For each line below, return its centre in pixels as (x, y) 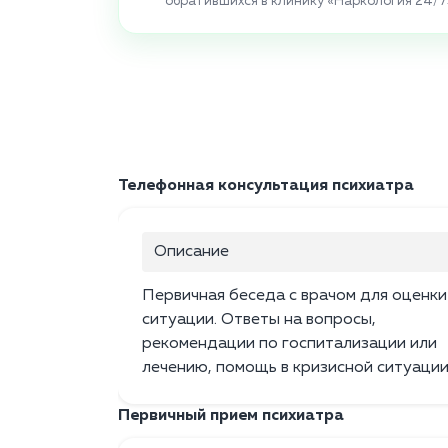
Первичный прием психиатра (231, 416)
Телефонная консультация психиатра (266, 186)
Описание (191, 252)
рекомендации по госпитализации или (289, 344)
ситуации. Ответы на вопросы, (259, 320)
